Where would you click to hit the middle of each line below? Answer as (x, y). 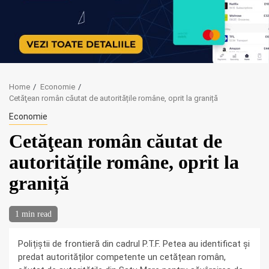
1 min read (33, 214)
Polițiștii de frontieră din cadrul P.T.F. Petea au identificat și (134, 244)
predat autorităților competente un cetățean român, (122, 257)
